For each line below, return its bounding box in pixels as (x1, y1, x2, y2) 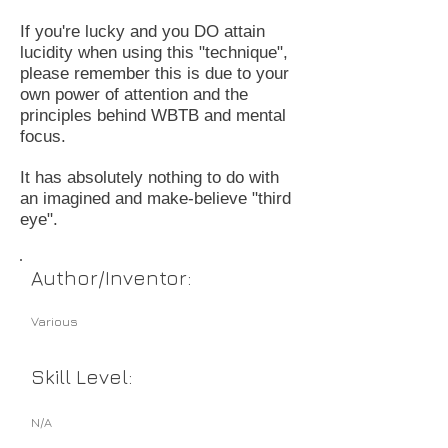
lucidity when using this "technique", (20, 43, 288, 63)
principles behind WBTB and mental (20, 106, 286, 126)
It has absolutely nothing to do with (20, 168, 279, 188)
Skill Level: (31, 365, 132, 389)
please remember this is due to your (20, 64, 289, 84)
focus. (20, 127, 66, 147)
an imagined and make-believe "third (20, 189, 291, 209)
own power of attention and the (20, 85, 248, 105)
